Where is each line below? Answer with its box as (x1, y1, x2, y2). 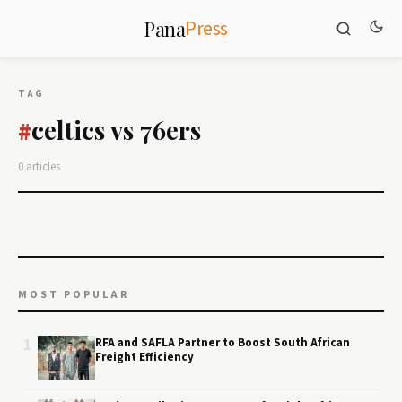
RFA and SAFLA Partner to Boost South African (95, 335, 350, 351)
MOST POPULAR (18, 287, 129, 302)
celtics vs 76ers (31, 113, 201, 146)
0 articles (18, 159, 60, 175)
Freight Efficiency (95, 349, 194, 365)
